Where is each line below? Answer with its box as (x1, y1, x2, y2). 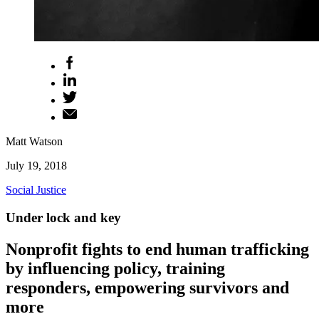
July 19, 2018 (6, 159, 67, 172)
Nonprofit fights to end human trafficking (6, 239, 309, 258)
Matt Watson (6, 135, 63, 147)
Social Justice (6, 184, 66, 196)
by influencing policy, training (6, 258, 225, 278)
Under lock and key (6, 209, 121, 225)
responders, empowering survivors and (6, 278, 289, 297)
